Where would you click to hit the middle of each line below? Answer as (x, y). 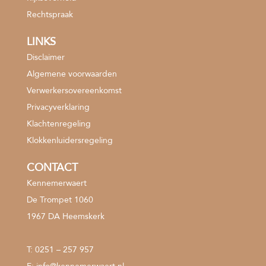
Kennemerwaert (56, 183)
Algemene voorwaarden (72, 74)
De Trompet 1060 (60, 199)
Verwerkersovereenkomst (74, 90)
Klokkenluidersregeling (69, 140)
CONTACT (52, 167)
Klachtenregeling (58, 123)
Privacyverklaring (58, 107)
